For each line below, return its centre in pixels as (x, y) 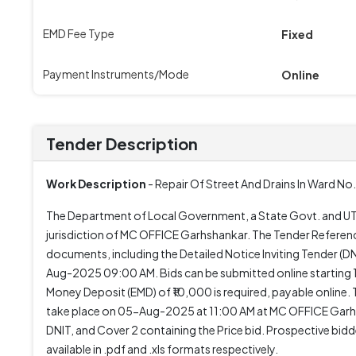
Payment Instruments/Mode (116, 74)
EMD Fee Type (79, 33)
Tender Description (122, 143)
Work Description (96, 184)
